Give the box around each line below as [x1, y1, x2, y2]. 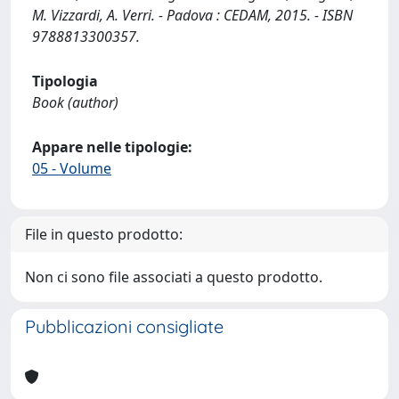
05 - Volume [32, 159, 111, 178]
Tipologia [32, 71, 98, 91]
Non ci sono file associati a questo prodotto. [25, 267, 322, 287]
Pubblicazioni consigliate [25, 315, 224, 338]
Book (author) [32, 93, 118, 112]
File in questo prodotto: [25, 224, 183, 244]
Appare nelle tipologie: [32, 137, 192, 157]
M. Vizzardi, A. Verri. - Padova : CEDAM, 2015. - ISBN [32, 5, 353, 25]
